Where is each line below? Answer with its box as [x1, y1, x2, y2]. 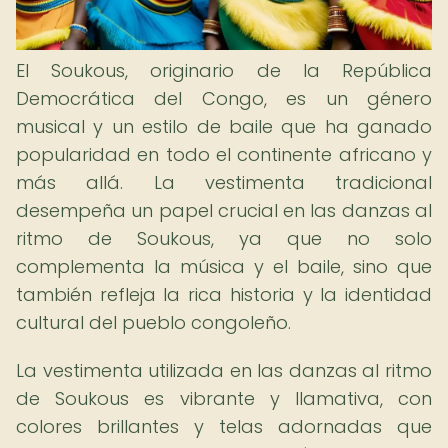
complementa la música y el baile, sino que [16, 254, 432, 279]
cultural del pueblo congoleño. [16, 310, 291, 335]
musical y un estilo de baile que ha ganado [16, 114, 432, 139]
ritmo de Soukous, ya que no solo [16, 226, 432, 251]
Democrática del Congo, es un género [16, 86, 432, 111]
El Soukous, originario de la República [16, 58, 432, 83]
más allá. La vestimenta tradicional [16, 170, 432, 195]
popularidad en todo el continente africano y [16, 142, 432, 167]
